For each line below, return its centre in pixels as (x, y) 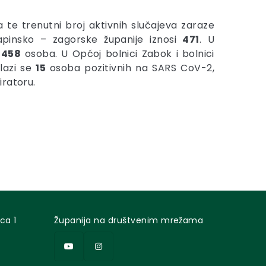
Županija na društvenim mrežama (129, 220)
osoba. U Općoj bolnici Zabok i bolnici (118, 54)
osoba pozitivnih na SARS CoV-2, (130, 68)
